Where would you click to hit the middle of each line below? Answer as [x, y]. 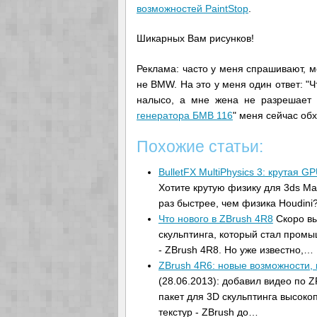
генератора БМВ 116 [185, 116]
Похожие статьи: [200, 147]
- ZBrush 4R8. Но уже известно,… [236, 249]
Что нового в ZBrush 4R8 [215, 218]
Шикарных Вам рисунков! [195, 39]
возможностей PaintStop [192, 8]
